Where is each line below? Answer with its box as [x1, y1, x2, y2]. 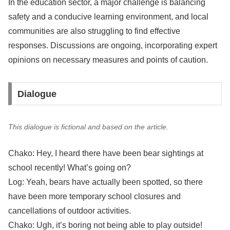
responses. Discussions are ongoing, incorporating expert [8, 41, 217, 50]
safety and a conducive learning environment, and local [8, 12, 208, 21]
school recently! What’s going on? [8, 163, 131, 172]
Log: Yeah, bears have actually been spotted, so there [8, 178, 203, 187]
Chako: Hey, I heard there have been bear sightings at [8, 149, 203, 158]
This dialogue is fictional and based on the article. [8, 122, 168, 131]
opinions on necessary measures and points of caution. [8, 55, 208, 64]
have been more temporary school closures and [8, 192, 181, 201]
